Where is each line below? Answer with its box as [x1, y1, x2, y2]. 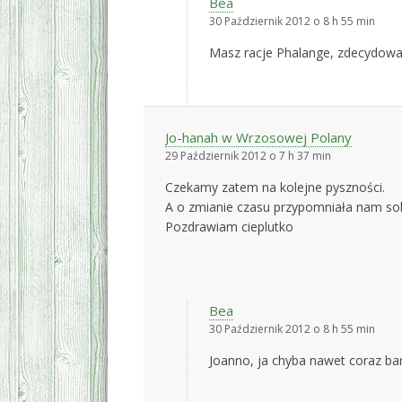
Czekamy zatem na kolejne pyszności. [165, 179, 385, 196]
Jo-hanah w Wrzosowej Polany [165, 128, 352, 146]
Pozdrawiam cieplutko [165, 218, 293, 235]
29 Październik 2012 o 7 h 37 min [165, 148, 331, 163]
